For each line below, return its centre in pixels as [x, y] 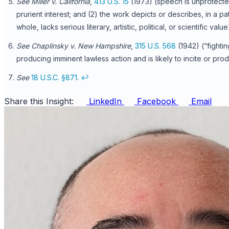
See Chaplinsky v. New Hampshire [74, 45]
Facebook [156, 101]
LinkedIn [105, 101]
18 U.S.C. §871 [54, 77]
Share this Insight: [39, 101]
